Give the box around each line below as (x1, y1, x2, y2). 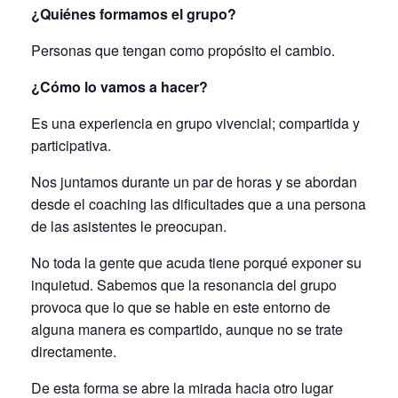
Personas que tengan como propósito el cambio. (31, 40, 335, 61)
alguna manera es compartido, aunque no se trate (31, 319, 343, 340)
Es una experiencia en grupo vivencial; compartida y (31, 113, 360, 134)
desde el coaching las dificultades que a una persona (31, 194, 366, 215)
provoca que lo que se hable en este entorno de (31, 297, 330, 318)
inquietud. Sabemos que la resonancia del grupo (31, 275, 337, 296)
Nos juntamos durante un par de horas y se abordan (31, 171, 357, 193)
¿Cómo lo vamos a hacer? (31, 76, 208, 98)
